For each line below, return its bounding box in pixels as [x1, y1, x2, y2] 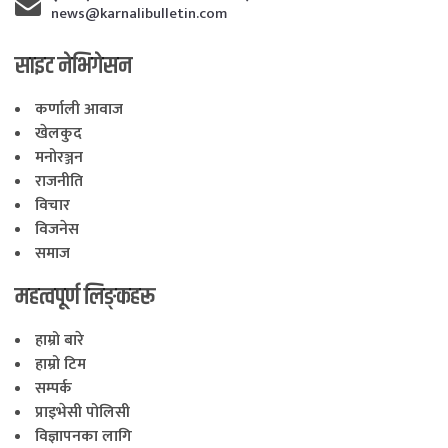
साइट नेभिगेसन [15, 47, 132, 84]
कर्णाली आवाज [35, 95, 123, 123]
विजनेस [35, 215, 79, 243]
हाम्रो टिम [35, 350, 86, 378]
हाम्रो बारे [35, 326, 84, 354]
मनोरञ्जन [35, 143, 83, 171]
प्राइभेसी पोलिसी [35, 398, 130, 426]
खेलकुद [35, 119, 94, 147]
